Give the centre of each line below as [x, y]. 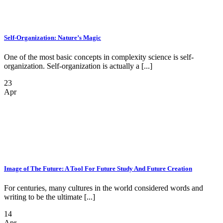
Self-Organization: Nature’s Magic [53, 38]
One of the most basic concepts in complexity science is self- [99, 57]
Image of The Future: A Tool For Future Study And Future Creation [98, 169]
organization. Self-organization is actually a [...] [78, 66]
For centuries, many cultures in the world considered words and [104, 188]
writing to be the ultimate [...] [50, 197]
